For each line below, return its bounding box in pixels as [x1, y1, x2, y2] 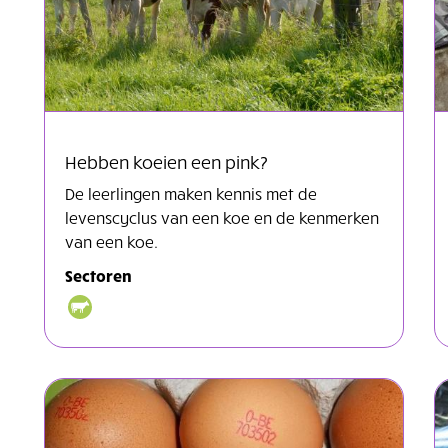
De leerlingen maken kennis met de [65, 182, 317, 203]
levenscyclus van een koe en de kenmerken [65, 206, 379, 227]
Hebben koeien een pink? [65, 149, 268, 173]
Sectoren [65, 264, 132, 285]
